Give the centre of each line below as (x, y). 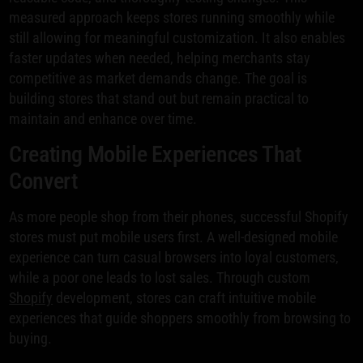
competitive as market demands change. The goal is (158, 79)
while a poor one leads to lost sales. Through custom (160, 278)
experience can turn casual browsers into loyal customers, (174, 258)
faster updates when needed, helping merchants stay (160, 58)
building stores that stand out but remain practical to (159, 99)
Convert (43, 181)
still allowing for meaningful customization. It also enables (177, 38)
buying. (31, 339)
